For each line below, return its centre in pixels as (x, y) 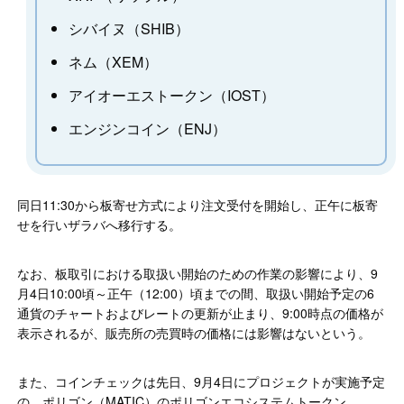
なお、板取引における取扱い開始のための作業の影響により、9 (198, 274)
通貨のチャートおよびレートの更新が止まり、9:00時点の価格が (201, 313)
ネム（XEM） (114, 62)
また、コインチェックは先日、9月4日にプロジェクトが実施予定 (202, 382)
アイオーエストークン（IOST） (172, 96)
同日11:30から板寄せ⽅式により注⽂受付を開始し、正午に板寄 (198, 205)
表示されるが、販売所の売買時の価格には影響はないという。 (194, 333)
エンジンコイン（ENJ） (148, 129)
